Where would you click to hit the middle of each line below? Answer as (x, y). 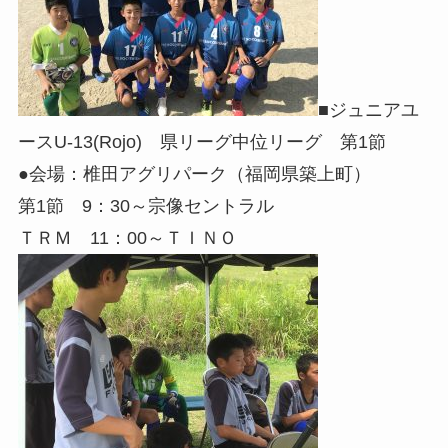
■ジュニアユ (368, 110)
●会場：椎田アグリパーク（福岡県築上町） (194, 174)
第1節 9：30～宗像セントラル (145, 206)
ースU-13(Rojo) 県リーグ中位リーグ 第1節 (201, 142)
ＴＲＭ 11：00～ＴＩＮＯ (127, 238)
